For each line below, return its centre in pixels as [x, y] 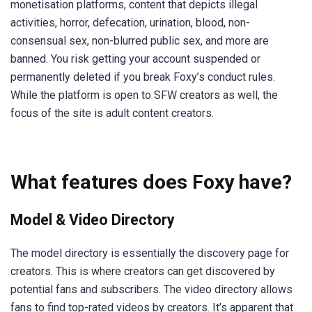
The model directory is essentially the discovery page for [150, 253]
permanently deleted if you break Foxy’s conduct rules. [143, 77]
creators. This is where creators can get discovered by [143, 271]
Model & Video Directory [93, 219]
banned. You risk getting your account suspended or [135, 58]
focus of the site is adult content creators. [112, 113]
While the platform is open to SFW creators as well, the [144, 95]
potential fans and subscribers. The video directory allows [151, 289]
